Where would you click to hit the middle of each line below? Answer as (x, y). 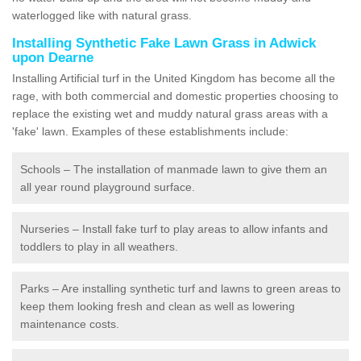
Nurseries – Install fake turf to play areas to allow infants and (174, 228)
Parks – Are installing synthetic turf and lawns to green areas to (180, 288)
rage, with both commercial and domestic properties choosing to (175, 95)
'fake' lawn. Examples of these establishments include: (150, 131)
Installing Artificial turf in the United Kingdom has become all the (174, 78)
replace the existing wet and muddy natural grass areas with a (170, 113)
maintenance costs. (70, 324)
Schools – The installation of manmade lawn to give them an (174, 169)
